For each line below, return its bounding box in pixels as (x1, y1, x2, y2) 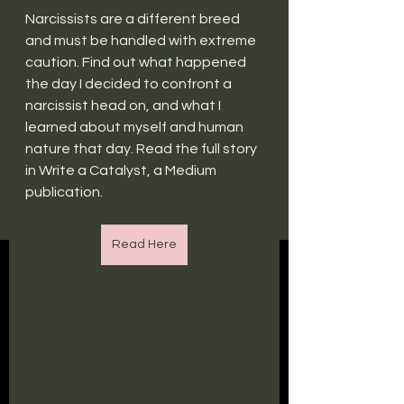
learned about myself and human (25, 120, 246, 134)
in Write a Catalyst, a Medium (25, 163, 219, 178)
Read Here (112, 238, 177, 251)
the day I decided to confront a (25, 77, 234, 91)
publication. (25, 185, 103, 199)
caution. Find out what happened (25, 55, 249, 69)
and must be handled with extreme (25, 33, 259, 48)
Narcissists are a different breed (25, 12, 243, 26)
